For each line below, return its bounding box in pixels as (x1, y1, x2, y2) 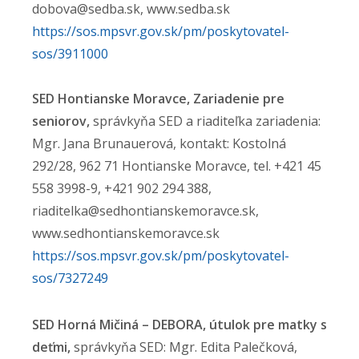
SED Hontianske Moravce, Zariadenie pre (32, 90, 284, 107)
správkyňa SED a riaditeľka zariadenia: (93, 112, 321, 130)
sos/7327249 (32, 269, 108, 287)
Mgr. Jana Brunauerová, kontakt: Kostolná (32, 135, 286, 152)
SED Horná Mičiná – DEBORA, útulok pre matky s (32, 316, 327, 333)
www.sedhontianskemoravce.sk (32, 224, 220, 242)
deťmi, (32, 338, 71, 356)
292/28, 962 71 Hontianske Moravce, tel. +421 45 (32, 157, 321, 175)
